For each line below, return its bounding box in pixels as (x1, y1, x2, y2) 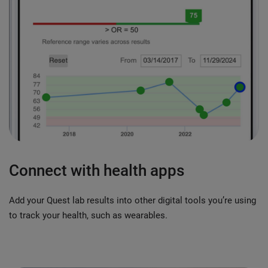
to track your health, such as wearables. (9, 210, 167, 221)
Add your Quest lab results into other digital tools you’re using (9, 195, 256, 206)
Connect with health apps (9, 162, 184, 180)
